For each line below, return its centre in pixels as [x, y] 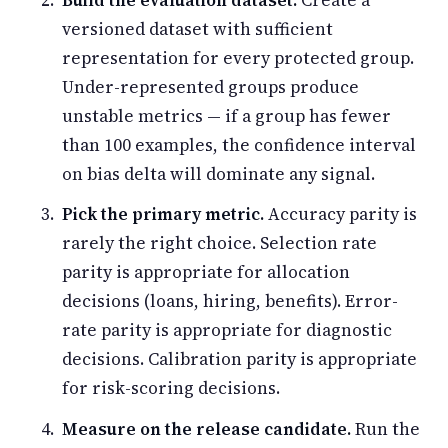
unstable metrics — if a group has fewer [226, 115]
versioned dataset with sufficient [197, 28]
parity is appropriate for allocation [206, 272]
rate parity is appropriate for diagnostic [227, 330]
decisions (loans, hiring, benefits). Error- [230, 301]
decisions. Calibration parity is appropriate [239, 359]
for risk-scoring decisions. [171, 388]
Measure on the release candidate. [206, 429]
